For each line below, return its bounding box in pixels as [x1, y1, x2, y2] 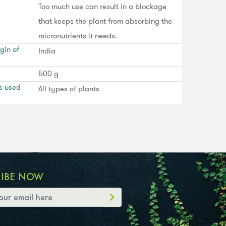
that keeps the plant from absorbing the [38, 15, 172, 27]
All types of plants [38, 83, 99, 94]
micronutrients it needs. [38, 30, 117, 41]
